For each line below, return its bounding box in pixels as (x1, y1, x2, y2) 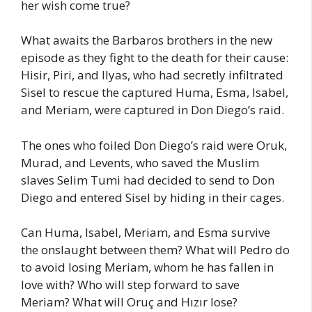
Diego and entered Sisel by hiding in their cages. (21, 189, 284, 205)
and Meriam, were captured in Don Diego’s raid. (21, 102, 284, 118)
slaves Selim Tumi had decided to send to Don (21, 171, 274, 188)
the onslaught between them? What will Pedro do (21, 242, 290, 258)
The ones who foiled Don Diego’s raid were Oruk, (21, 136, 287, 153)
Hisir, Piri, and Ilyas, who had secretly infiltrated (21, 67, 283, 84)
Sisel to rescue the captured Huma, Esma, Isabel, (21, 84, 288, 101)
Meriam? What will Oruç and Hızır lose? (21, 294, 237, 311)
